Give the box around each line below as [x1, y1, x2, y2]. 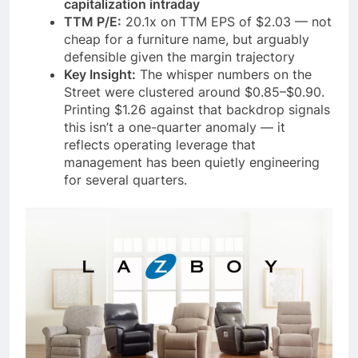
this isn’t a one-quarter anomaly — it [64, 119, 285, 136]
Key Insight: [64, 66, 136, 83]
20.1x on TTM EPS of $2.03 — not [121, 14, 332, 30]
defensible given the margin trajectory [64, 49, 295, 66]
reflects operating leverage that [64, 137, 256, 153]
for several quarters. [64, 172, 187, 189]
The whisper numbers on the [136, 66, 312, 83]
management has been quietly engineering [64, 154, 320, 171]
